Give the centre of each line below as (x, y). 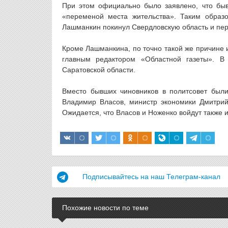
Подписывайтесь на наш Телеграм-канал (151, 177)
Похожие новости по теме (105, 208)
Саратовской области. (99, 70)
